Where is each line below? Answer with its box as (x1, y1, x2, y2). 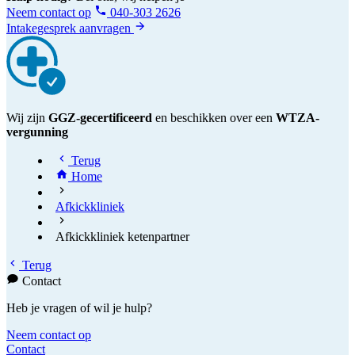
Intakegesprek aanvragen (6, 21, 134, 36)
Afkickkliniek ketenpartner (55, 230, 189, 244)
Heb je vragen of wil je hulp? (6, 301, 152, 315)
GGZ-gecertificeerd (48, 111, 152, 125)
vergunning (6, 125, 68, 139)
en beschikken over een (152, 111, 276, 125)
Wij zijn (6, 111, 48, 125)
